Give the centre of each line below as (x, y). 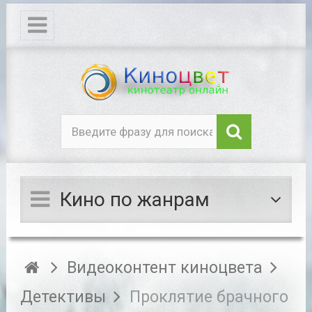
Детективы (63, 297)
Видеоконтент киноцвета (165, 268)
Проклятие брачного (209, 297)
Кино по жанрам (134, 200)
